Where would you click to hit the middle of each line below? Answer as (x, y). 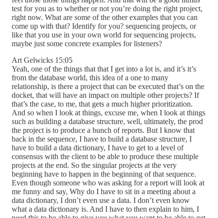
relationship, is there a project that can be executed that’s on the (108, 87)
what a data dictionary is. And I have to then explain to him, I (105, 209)
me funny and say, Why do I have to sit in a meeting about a (104, 192)
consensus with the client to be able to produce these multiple (105, 157)
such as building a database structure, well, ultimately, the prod (107, 122)
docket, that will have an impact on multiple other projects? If (105, 95)
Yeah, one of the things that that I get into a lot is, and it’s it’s (104, 69)
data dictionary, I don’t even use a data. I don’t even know (101, 200)
